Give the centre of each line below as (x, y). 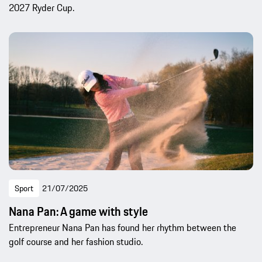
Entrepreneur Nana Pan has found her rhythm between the (123, 228)
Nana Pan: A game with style (78, 212)
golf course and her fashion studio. (76, 242)
